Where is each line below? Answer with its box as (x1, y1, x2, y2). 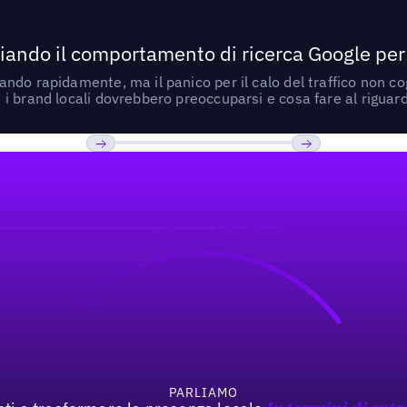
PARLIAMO (168, 384, 239, 402)
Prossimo (292, 159, 360, 181)
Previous (86, 159, 150, 181)
